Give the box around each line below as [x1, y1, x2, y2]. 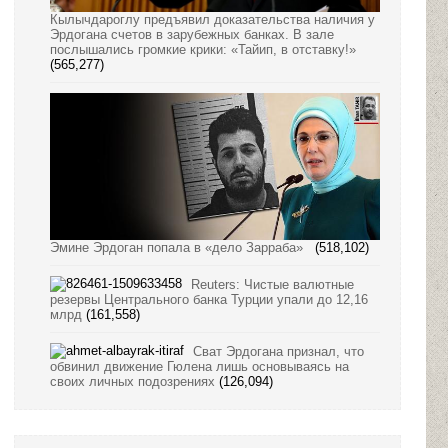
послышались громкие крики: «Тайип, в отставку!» [50, 41, 356, 57]
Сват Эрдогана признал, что [193, 344, 364, 360]
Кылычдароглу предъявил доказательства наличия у [50, 11, 375, 27]
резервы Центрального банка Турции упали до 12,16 [50, 292, 368, 308]
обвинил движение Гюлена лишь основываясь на [50, 359, 349, 375]
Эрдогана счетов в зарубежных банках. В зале [50, 26, 334, 42]
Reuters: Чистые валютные [191, 277, 354, 293]
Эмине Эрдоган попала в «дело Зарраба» [50, 240, 311, 256]
